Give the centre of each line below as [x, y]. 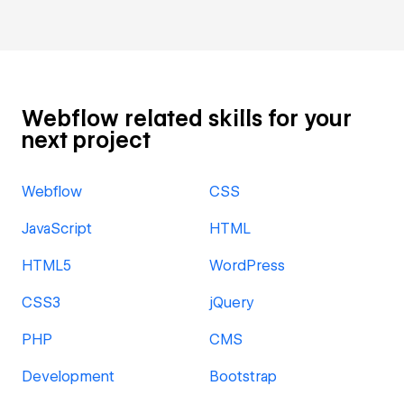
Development [68, 376]
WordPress [247, 266]
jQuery [232, 303]
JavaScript [57, 229]
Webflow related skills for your [187, 119]
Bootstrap [243, 376]
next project [86, 140]
